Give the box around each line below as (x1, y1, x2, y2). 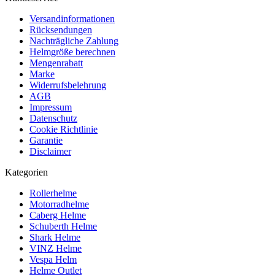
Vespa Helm (29, 254, 77, 265)
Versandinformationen (29, 13, 115, 24)
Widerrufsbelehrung (29, 79, 106, 90)
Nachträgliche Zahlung (29, 35, 118, 46)
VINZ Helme (29, 242, 82, 254)
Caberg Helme (29, 209, 86, 220)
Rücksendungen (29, 24, 92, 35)
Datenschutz (29, 112, 77, 123)
